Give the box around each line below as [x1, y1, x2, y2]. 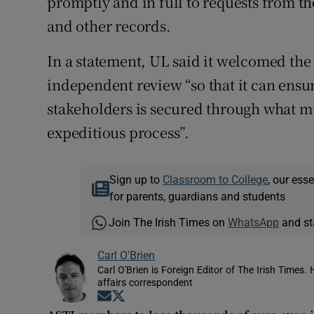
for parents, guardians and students [109, 191, 286, 203]
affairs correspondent [97, 278, 193, 288]
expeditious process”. [47, 122, 190, 143]
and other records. [47, 15, 171, 36]
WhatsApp [227, 217, 279, 228]
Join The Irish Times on [108, 217, 228, 228]
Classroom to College [163, 174, 268, 186]
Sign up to [109, 174, 163, 186]
